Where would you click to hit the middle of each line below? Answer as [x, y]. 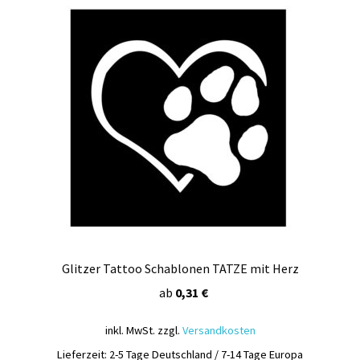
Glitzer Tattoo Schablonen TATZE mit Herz [180, 268]
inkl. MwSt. [130, 330]
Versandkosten [219, 330]
